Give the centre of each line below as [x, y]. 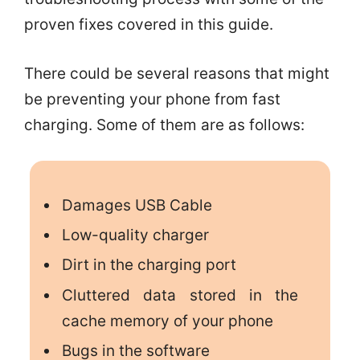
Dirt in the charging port [149, 265]
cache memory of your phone [167, 321]
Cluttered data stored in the [180, 295]
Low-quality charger [135, 235]
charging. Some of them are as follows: [164, 125]
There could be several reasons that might [177, 73]
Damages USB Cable [137, 205]
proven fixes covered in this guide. [149, 25]
